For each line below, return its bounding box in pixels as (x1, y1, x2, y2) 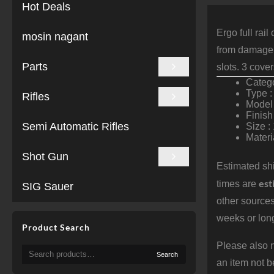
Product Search (22, 222, 90, 232)
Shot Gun (22, 150, 68, 163)
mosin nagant (22, 31, 88, 43)
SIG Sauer (22, 180, 73, 193)
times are (217, 179, 259, 189)
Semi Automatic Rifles (22, 120, 129, 133)
